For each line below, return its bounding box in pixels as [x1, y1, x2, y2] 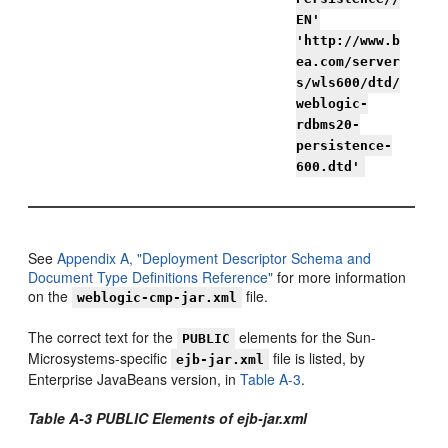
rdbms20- [296, 117, 361, 132]
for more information [273, 267, 407, 287]
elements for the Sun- [235, 327, 377, 347]
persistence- [296, 138, 393, 153]
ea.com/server [296, 54, 401, 69]
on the [28, 286, 73, 306]
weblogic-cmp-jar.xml [77, 290, 238, 305]
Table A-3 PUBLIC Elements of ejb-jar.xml [28, 408, 308, 428]
